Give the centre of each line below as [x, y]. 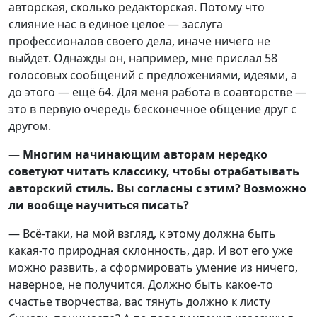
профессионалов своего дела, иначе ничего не [139, 41]
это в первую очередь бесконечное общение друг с [152, 109]
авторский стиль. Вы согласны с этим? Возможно [157, 188]
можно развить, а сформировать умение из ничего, [153, 267]
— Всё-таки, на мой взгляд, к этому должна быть [142, 233]
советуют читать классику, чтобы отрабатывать [154, 171]
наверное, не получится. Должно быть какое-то [141, 284]
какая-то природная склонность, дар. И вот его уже [151, 250]
